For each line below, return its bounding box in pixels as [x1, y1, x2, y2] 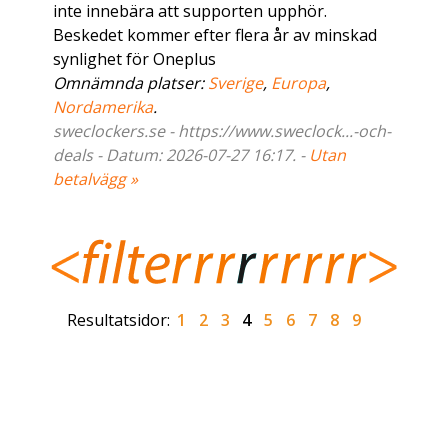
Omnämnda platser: [53, 72, 209, 95]
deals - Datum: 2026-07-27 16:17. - [53, 144, 310, 167]
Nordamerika [53, 96, 154, 119]
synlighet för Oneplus [53, 48, 217, 71]
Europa [271, 72, 327, 95]
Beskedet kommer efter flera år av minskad [53, 24, 378, 47]
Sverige [208, 72, 264, 95]
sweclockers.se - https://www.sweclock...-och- [53, 120, 392, 143]
